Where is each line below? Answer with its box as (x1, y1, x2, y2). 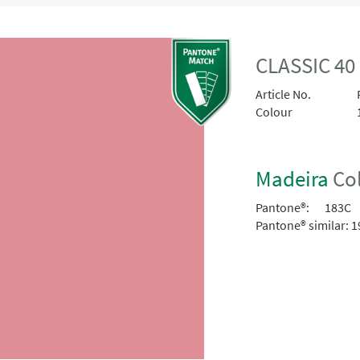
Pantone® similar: (256, 216, 350, 233)
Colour (256, 104, 293, 121)
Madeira (256, 165, 329, 192)
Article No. (256, 86, 312, 103)
